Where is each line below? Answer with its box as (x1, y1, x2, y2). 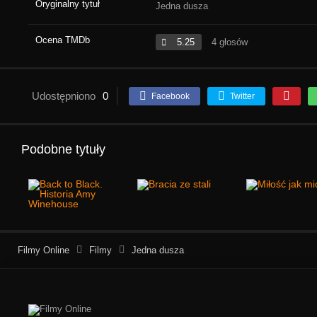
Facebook (151, 91, 190, 102)
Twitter (230, 91, 255, 102)
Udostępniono (32, 90, 96, 103)
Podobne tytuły (21, 142, 105, 157)
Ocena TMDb (35, 35, 90, 46)
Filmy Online (18, 245, 69, 256)
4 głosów (209, 37, 248, 48)
